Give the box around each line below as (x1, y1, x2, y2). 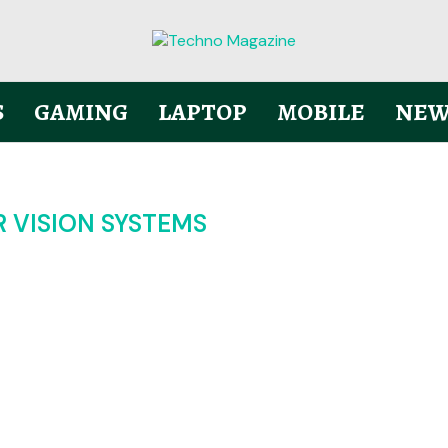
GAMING (33, 96, 128, 128)
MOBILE (276, 96, 365, 128)
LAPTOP (157, 96, 247, 128)
